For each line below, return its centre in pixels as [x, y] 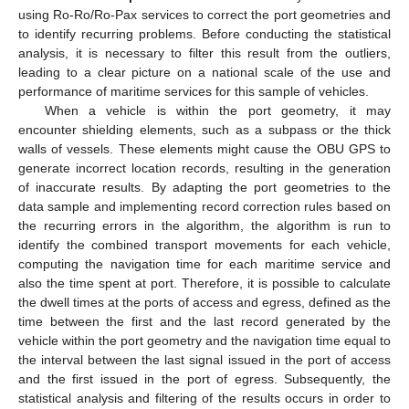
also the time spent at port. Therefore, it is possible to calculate [204, 283]
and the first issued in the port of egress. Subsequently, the [204, 378]
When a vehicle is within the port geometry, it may [217, 110]
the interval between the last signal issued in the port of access [204, 359]
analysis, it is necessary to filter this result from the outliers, [204, 52]
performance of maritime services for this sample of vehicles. [194, 91]
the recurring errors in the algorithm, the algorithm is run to [204, 225]
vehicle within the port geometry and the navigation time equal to [204, 340]
